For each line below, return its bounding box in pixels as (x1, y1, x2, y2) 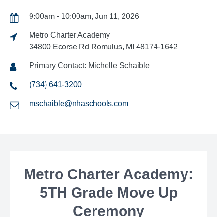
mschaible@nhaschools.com (29, 99, 128, 108)
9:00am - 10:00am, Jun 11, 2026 (29, 12, 139, 20)
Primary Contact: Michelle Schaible (29, 61, 150, 70)
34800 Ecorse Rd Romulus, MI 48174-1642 (29, 42, 178, 51)
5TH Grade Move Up (39, 184, 178, 201)
